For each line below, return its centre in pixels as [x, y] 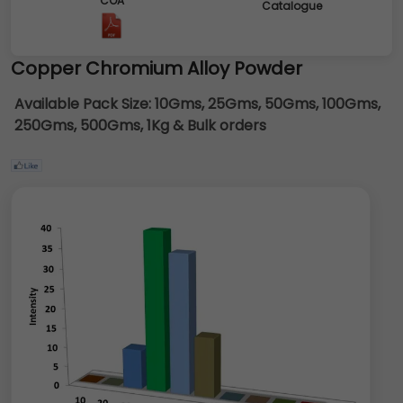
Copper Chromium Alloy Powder [157, 68]
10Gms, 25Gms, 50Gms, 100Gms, [268, 104]
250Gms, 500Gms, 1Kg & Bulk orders [140, 125]
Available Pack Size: [85, 104]
